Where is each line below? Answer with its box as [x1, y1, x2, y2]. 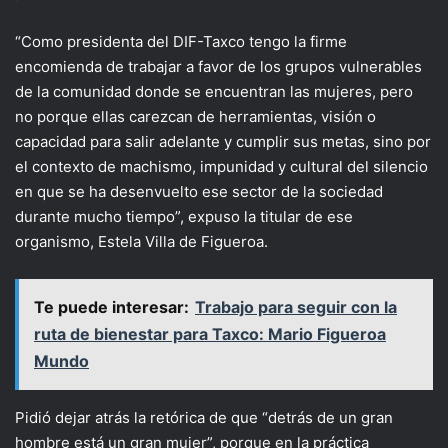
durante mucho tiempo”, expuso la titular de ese [15, 207, 353, 227]
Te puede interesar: [34, 297, 189, 318]
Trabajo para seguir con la [195, 297, 397, 318]
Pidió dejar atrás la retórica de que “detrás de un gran [15, 408, 393, 428]
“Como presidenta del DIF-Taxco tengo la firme [15, 32, 347, 52]
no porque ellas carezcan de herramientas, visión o [15, 107, 376, 127]
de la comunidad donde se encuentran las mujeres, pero [15, 82, 413, 102]
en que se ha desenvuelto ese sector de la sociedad [15, 182, 383, 202]
